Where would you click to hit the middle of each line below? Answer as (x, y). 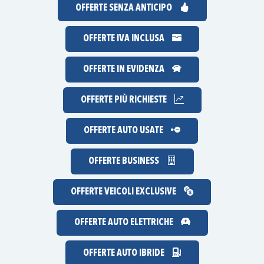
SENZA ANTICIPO (140, 9)
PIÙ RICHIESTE (140, 100)
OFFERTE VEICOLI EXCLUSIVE (124, 192)
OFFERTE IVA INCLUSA (124, 39)
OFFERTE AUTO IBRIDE (124, 254)
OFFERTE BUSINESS (124, 162)
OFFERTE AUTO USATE (124, 131)
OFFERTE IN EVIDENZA (124, 70)
